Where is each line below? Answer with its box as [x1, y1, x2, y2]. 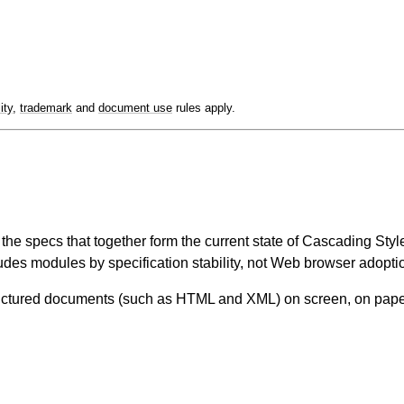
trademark [20, 101, 72, 115]
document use [98, 101, 172, 115]
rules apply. [172, 101, 235, 115]
